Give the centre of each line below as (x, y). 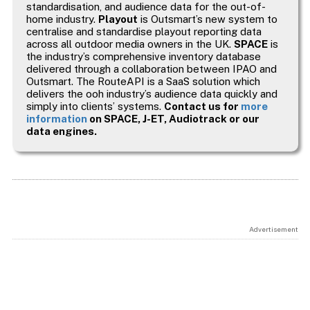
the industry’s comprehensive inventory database (143, 56)
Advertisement (273, 229)
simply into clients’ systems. (95, 106)
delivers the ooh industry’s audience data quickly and (152, 93)
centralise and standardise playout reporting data (144, 31)
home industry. (62, 19)
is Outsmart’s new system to (207, 19)
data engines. (61, 131)
